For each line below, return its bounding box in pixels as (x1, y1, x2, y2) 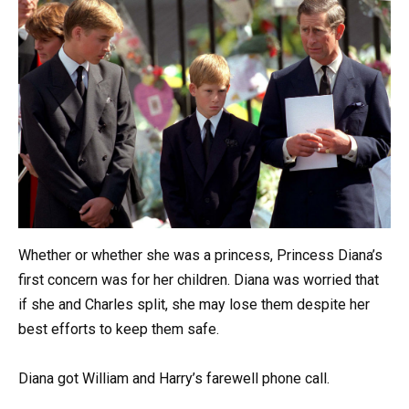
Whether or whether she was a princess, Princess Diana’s (18, 246, 383, 264)
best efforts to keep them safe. (18, 320, 219, 338)
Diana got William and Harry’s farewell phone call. (18, 369, 330, 387)
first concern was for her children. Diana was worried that (18, 270, 379, 288)
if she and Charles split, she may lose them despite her (18, 295, 370, 313)
